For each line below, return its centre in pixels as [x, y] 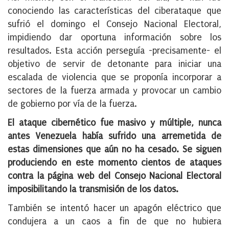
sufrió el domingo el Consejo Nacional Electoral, [114, 25]
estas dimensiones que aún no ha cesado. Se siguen [114, 150]
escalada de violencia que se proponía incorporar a [114, 78]
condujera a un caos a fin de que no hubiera [114, 222]
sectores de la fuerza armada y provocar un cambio [114, 91]
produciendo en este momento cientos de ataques [114, 163]
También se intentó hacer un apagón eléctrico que [114, 209]
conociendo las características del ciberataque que [114, 11]
